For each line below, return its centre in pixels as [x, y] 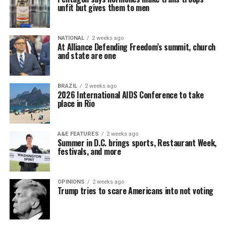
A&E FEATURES [78, 134]
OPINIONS [71, 182]
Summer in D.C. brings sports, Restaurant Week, [137, 143]
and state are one [87, 55]
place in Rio [76, 103]
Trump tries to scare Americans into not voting [135, 190]
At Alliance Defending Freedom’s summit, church [136, 47]
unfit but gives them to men [103, 7]
